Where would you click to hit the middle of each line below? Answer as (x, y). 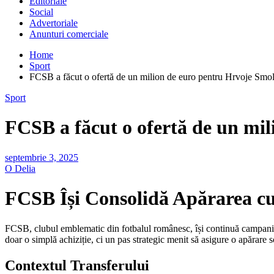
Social (41, 12)
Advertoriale (54, 23)
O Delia (20, 168)
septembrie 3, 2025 (42, 157)
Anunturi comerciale (69, 34)
